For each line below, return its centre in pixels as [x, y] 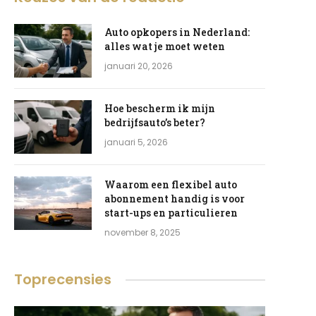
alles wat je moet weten [165, 46]
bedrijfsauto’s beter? [155, 122]
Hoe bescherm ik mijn [160, 108]
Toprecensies [63, 279]
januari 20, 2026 [139, 66]
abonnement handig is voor [175, 199]
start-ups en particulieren [171, 213]
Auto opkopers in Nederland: [177, 32]
